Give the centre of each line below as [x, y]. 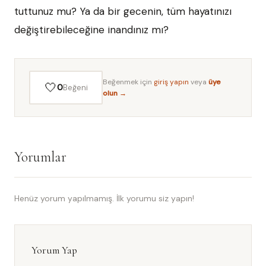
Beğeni [75, 88]
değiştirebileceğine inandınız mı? [91, 30]
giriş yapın [171, 82]
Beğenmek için [128, 82]
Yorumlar [40, 157]
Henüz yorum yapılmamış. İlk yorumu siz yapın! [104, 198]
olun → [115, 93]
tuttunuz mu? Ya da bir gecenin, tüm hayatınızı [123, 11]
